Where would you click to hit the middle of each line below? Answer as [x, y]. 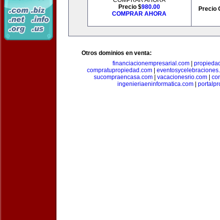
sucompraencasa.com [123, 77]
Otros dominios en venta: [117, 53]
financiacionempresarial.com [151, 63]
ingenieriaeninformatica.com [155, 84]
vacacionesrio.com [182, 77]
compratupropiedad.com [120, 70]
